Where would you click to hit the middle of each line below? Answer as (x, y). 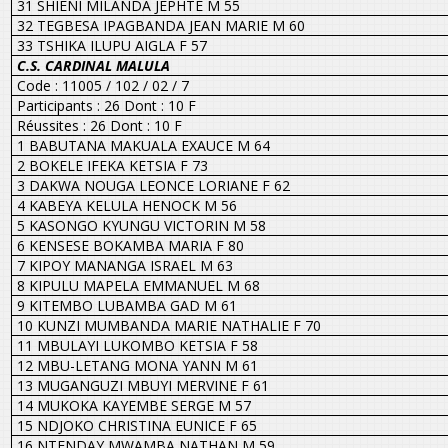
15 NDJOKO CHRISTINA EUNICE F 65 (136, 425)
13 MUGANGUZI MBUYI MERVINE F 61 (142, 385)
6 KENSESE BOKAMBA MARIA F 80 (130, 245)
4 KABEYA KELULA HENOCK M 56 (126, 205)
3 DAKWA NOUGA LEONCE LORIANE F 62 (153, 185)
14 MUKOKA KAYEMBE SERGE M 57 (133, 405)
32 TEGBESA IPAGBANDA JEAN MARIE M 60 (160, 25)
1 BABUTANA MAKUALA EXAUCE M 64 (143, 145)
